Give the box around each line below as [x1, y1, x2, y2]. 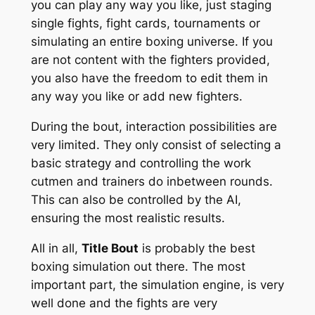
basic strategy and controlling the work [30, 156, 251, 171]
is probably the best [138, 240, 255, 255]
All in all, [30, 240, 82, 255]
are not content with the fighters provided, [30, 53, 270, 67]
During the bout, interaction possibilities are [30, 120, 277, 134]
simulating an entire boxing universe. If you [30, 34, 273, 49]
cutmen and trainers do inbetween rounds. [30, 174, 273, 189]
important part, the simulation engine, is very [30, 277, 284, 292]
